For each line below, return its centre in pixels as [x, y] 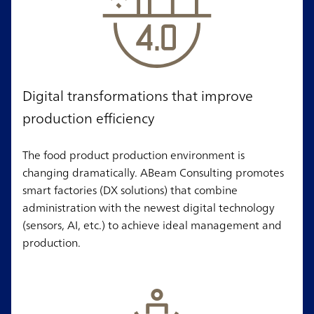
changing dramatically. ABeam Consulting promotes [153, 173]
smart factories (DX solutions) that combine [130, 190]
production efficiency [88, 118]
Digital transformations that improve [138, 96]
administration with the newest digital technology [149, 208]
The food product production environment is [134, 155]
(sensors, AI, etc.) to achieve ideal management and [152, 225]
